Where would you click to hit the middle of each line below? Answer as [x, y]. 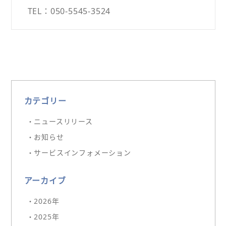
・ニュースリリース [60, 121]
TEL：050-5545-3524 [69, 11]
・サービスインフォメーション [79, 152]
